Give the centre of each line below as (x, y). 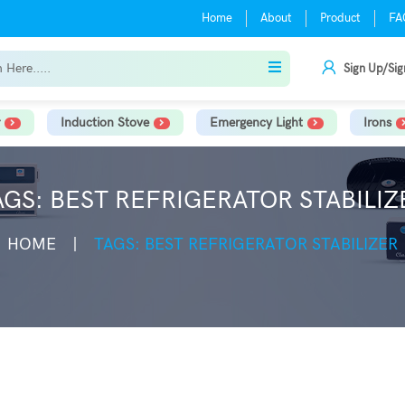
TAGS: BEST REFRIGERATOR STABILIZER (246, 245)
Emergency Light (256, 122)
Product (340, 18)
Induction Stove (104, 122)
